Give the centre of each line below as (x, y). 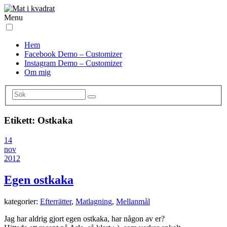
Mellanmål (133, 201)
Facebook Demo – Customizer (73, 54)
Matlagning (94, 201)
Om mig (37, 72)
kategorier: (22, 201)
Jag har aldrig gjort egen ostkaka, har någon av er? (84, 218)
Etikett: (21, 121)
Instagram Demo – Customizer (73, 63)
